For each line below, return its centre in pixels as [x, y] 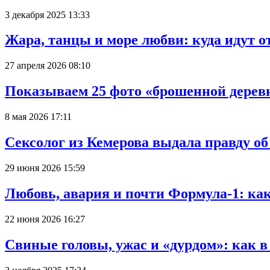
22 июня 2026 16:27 [45, 219]
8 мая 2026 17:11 [38, 117]
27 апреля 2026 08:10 [48, 66]
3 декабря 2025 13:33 [47, 14]
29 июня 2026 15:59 [45, 168]
